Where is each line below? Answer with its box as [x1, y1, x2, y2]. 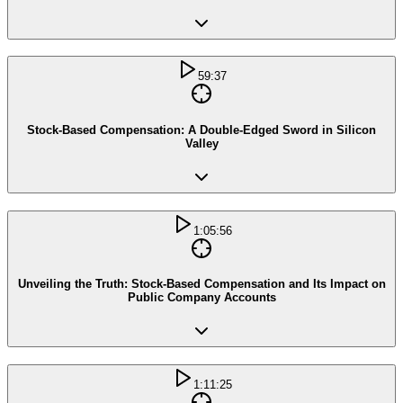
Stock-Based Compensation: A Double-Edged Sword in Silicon [27, 123, 376, 138]
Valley [184, 137, 219, 151]
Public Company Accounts [127, 291, 276, 305]
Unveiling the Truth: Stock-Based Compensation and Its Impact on [17, 277, 386, 291]
